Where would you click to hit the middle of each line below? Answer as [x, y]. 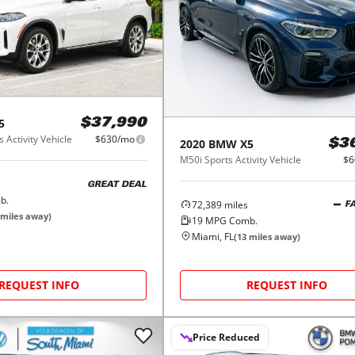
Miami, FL [212, 236]
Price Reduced [226, 337]
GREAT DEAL [116, 185]
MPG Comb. [230, 220]
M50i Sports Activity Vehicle [240, 159]
